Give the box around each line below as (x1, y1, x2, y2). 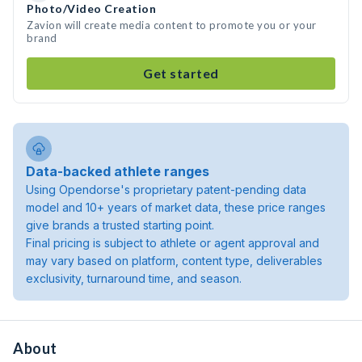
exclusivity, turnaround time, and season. (26, 271, 242, 285)
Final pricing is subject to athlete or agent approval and (26, 236, 319, 250)
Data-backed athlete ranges (26, 163, 209, 179)
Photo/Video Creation (27, 2, 156, 15)
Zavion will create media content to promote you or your (27, 19, 317, 32)
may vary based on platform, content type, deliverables (26, 254, 322, 267)
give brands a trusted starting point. (26, 218, 214, 232)
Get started (143, 65, 219, 81)
